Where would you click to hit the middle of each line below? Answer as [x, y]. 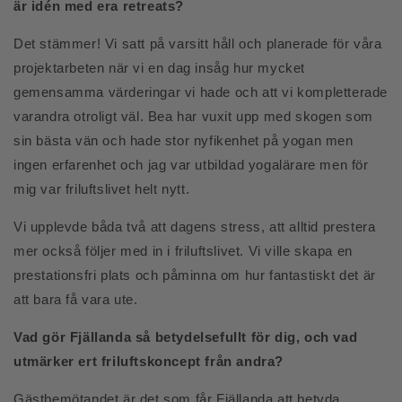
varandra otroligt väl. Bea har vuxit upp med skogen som [194, 116]
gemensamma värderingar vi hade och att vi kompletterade [201, 92]
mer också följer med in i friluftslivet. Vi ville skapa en [183, 251]
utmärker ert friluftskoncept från [125, 361]
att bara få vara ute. [76, 299]
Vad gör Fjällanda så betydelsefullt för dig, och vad [186, 337]
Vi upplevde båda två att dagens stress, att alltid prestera [195, 227]
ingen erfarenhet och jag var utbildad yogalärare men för [191, 165]
